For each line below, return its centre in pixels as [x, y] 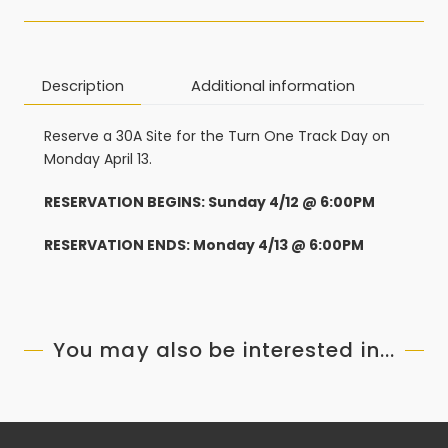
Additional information [272, 85]
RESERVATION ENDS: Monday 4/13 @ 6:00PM [204, 245]
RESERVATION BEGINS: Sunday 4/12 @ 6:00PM [209, 202]
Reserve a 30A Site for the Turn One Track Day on [217, 136]
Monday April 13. [98, 159]
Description [82, 85]
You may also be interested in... [224, 350]
